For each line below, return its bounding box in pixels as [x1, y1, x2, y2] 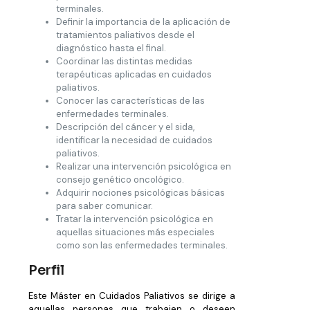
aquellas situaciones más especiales [56, 226, 215, 238]
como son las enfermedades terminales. [56, 239, 228, 251]
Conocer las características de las [56, 94, 205, 107]
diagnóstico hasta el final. [56, 42, 166, 54]
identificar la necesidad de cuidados [56, 134, 212, 146]
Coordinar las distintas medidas [56, 55, 192, 67]
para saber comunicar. [56, 199, 153, 212]
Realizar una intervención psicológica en [56, 160, 231, 172]
